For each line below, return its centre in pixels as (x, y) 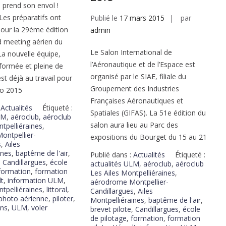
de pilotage (108, 218)
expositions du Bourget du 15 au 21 (148, 137)
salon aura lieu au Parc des (134, 125)
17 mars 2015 (142, 18)
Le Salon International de (131, 52)
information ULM (36, 180)
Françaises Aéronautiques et (136, 101)
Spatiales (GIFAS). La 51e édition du (148, 113)
